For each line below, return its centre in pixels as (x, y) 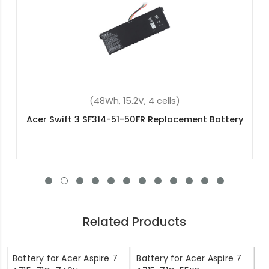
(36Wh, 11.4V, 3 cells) (134, 101)
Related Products (134, 221)
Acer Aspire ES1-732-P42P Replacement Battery (134, 119)
